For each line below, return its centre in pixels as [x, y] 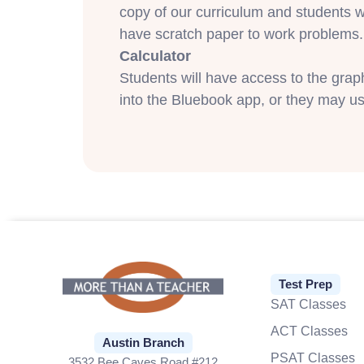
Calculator [155, 56]
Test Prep [305, 284]
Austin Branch [143, 343]
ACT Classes [309, 331]
